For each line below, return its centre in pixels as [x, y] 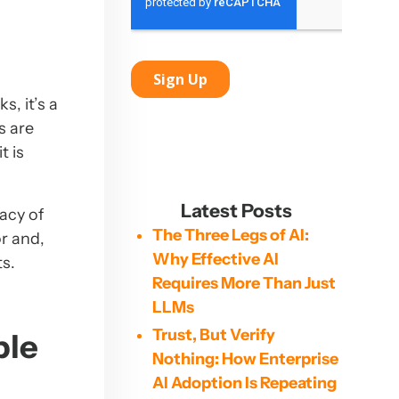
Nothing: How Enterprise [245, 359]
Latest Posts [236, 211]
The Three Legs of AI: [230, 235]
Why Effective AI [215, 259]
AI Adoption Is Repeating [244, 383]
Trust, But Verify [213, 335]
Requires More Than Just [244, 283]
